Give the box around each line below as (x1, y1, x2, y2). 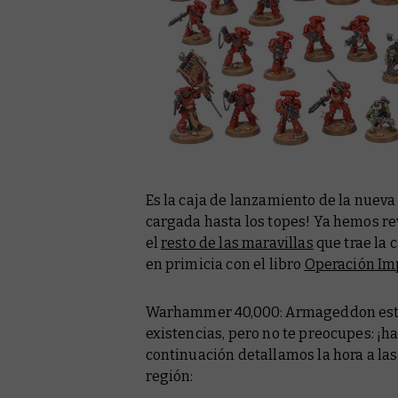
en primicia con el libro (145, 256, 305, 273)
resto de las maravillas (160, 235, 314, 251)
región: (145, 368, 194, 385)
